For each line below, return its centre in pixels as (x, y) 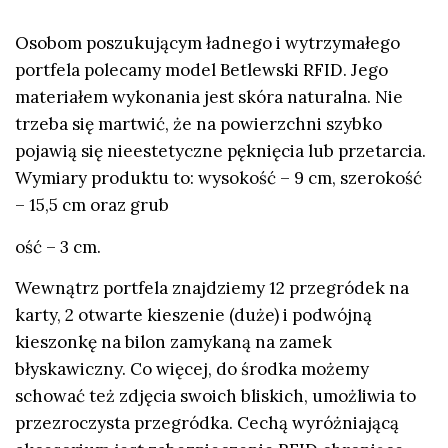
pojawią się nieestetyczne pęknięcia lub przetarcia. (220, 151)
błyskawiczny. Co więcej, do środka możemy (192, 369)
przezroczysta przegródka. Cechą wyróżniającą (207, 423)
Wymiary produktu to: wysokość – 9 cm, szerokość (218, 178)
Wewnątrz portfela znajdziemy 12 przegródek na (212, 288)
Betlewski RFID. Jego (304, 70)
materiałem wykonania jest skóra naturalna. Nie (209, 97)
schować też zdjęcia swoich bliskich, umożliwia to (215, 396)
